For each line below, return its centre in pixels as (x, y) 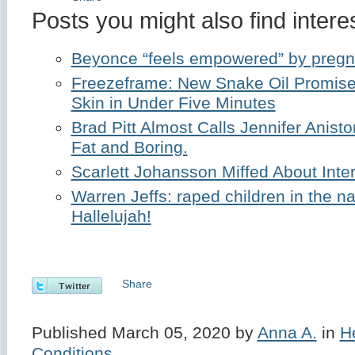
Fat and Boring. (129, 147)
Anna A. (287, 332)
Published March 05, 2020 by (144, 332)
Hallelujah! (111, 216)
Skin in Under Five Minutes (173, 103)
